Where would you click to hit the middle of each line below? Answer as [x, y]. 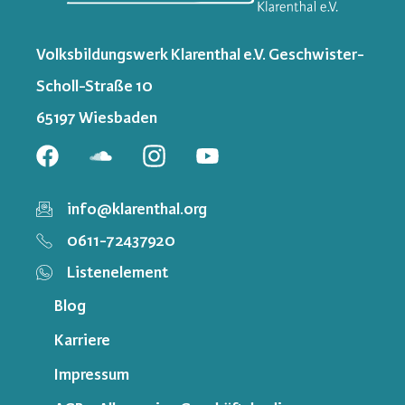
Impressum [92, 374]
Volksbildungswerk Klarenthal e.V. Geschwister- [200, 54]
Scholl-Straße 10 [94, 85]
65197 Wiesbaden [97, 117]
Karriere [82, 339]
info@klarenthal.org [137, 208]
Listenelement [117, 272]
